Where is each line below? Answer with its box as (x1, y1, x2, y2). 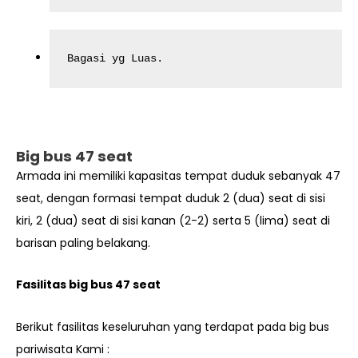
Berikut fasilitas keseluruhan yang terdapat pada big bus (16, 318, 329, 335)
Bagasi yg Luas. (67, 52, 164, 66)
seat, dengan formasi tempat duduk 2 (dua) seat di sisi (16, 189, 325, 206)
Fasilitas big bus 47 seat (16, 276, 161, 293)
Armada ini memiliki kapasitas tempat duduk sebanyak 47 (16, 167, 340, 184)
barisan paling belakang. (16, 234, 150, 251)
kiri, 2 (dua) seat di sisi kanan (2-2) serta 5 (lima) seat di (16, 212, 330, 229)
